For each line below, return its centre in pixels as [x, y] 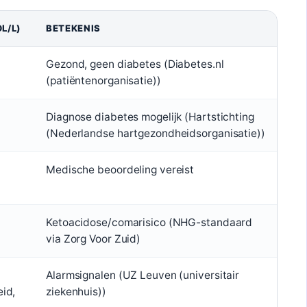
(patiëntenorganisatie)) [103, 81]
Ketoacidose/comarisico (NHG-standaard [149, 222]
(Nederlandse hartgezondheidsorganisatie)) [156, 133]
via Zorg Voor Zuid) [94, 239]
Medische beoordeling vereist [120, 170]
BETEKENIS [73, 28]
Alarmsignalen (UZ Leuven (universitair [143, 275]
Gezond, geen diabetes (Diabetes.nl [135, 64]
